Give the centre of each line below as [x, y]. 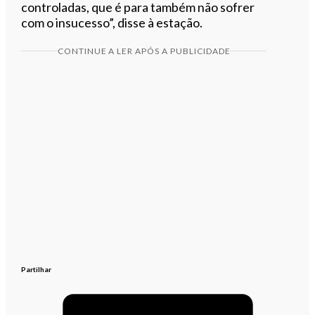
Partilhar [37, 269]
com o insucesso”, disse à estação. [112, 22]
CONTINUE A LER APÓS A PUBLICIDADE [144, 51]
